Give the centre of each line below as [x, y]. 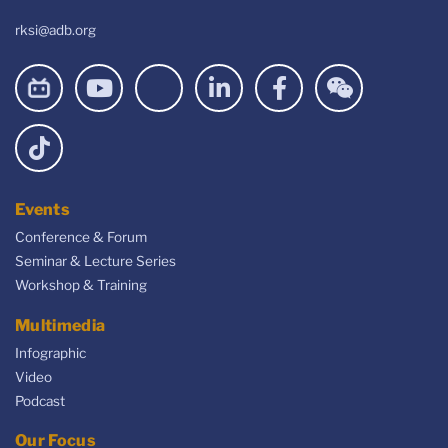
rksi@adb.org [55, 30]
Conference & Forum [81, 237]
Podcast [40, 400]
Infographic [50, 352]
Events [42, 210]
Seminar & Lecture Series [95, 261]
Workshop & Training [81, 285]
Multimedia [60, 325]
